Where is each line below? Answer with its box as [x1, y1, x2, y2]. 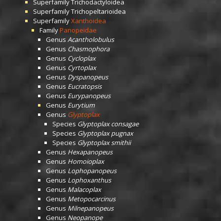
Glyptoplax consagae [77, 119, 139, 128]
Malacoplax [68, 185, 101, 194]
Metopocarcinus [68, 194, 115, 203]
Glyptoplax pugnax [77, 129, 133, 138]
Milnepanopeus [68, 204, 113, 213]
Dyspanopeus [68, 73, 108, 81]
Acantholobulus [68, 35, 114, 44]
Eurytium [68, 101, 95, 110]
